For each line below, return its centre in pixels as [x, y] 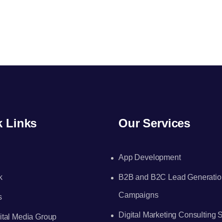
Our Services [155, 123]
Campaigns [139, 195]
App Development [150, 157]
